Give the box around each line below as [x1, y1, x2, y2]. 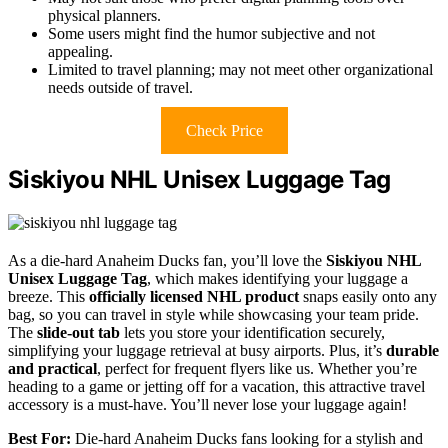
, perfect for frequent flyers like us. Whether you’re [97, 359, 417, 377]
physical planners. [48, 6, 161, 24]
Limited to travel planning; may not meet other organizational [48, 60, 433, 78]
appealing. [48, 42, 113, 60]
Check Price [185, 121, 263, 139]
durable [386, 341, 439, 359]
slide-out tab [37, 323, 120, 341]
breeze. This [8, 287, 89, 305]
